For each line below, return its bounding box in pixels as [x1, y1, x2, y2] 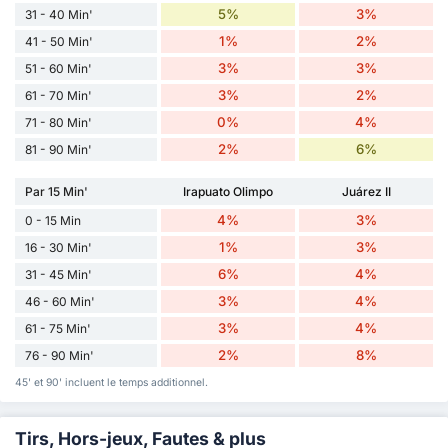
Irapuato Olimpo [183, 183, 274, 199]
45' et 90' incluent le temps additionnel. [15, 375, 208, 389]
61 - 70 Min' [25, 87, 92, 103]
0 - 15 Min [25, 212, 81, 228]
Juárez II [341, 183, 391, 199]
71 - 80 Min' [25, 114, 92, 130]
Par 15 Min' [25, 183, 88, 199]
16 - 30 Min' [25, 239, 92, 255]
